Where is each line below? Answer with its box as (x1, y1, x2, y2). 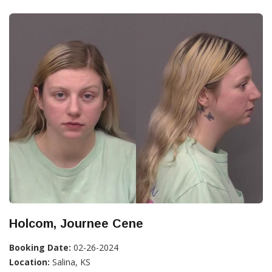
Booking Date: (9, 242, 71, 253)
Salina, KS (50, 256, 90, 268)
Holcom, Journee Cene (9, 217, 143, 230)
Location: (9, 256, 50, 268)
